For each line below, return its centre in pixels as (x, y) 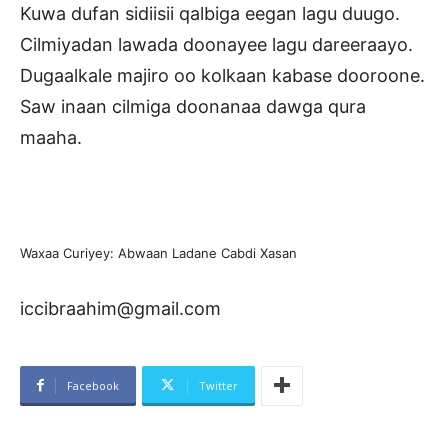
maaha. (51, 137)
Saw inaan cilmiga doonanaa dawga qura (193, 106)
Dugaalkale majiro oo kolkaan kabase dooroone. (222, 75)
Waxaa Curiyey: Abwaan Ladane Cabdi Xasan (158, 252)
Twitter (218, 385)
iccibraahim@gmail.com (120, 308)
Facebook (93, 385)
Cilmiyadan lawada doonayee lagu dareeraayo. (216, 44)
